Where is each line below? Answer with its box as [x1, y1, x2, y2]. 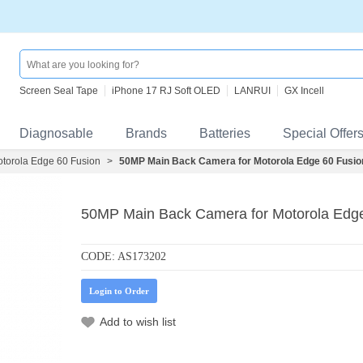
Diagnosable [19, 126, 93, 140]
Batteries [199, 126, 250, 140]
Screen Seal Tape [19, 85, 98, 96]
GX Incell [284, 85, 324, 96]
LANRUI [234, 85, 271, 96]
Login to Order [89, 286, 149, 296]
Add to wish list [100, 315, 176, 328]
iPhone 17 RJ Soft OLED [112, 85, 220, 96]
